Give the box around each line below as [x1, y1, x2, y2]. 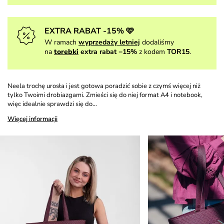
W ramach [44, 37, 76, 47]
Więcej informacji [7, 114, 57, 123]
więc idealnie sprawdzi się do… [7, 99, 97, 108]
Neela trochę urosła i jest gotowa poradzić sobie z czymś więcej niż [7, 81, 200, 90]
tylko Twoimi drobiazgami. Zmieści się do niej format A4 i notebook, [7, 90, 202, 99]
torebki [54, 46, 78, 56]
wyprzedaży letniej [78, 37, 140, 47]
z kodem [137, 46, 167, 56]
